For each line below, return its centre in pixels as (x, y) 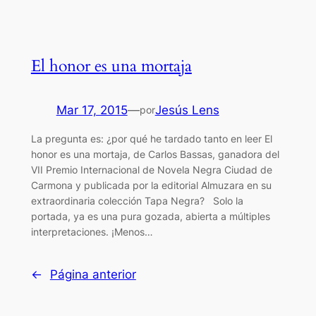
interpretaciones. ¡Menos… (92, 231)
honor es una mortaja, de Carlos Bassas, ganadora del (155, 154)
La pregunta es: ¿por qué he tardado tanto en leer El (151, 138)
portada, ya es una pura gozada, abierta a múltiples (150, 216)
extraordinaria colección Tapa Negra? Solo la (137, 200)
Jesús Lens (187, 110)
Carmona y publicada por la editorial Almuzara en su (151, 185)
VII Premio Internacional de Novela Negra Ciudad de (151, 169)
